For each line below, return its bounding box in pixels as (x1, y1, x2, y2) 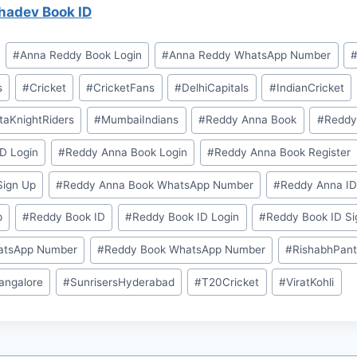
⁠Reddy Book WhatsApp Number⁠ (104, 243, 266, 257)
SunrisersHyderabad (70, 275, 175, 288)
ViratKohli (286, 275, 335, 288)
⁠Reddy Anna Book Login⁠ (65, 146, 188, 159)
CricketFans (93, 80, 155, 94)
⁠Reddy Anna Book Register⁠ (214, 146, 351, 159)
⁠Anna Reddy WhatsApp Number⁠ (169, 49, 331, 62)
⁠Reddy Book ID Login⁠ (132, 210, 240, 224)
